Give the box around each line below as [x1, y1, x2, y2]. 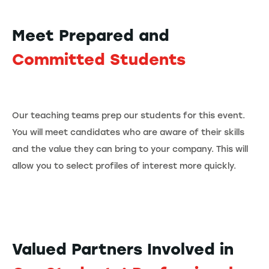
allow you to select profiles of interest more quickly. [12, 160, 238, 171]
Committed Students [12, 49, 186, 69]
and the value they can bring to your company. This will [12, 144, 248, 154]
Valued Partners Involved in [12, 239, 234, 259]
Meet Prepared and [12, 25, 169, 45]
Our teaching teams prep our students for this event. [12, 110, 245, 121]
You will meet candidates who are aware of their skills [12, 127, 244, 138]
